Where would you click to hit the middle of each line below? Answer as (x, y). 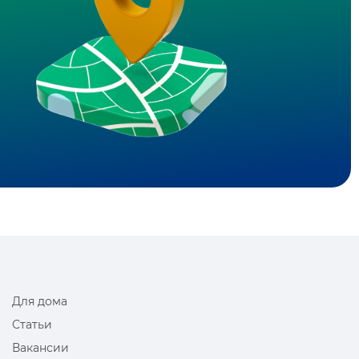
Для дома (40, 301)
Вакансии (41, 348)
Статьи (32, 325)
